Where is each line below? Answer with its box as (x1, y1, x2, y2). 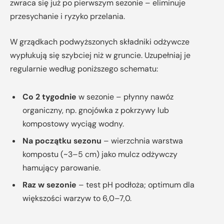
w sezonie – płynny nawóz (76, 91, 173, 102)
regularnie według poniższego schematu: (10, 63, 158, 74)
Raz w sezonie (22, 179, 76, 190)
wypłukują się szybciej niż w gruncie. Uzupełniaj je (10, 50, 190, 61)
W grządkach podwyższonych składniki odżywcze (10, 36, 189, 47)
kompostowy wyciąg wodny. (22, 118, 124, 129)
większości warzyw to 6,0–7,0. (22, 192, 131, 203)
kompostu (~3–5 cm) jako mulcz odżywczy (22, 148, 177, 159)
